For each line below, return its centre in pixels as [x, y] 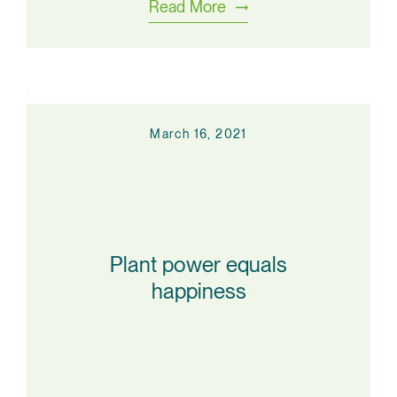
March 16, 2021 [198, 134]
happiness [198, 291]
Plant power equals [198, 264]
